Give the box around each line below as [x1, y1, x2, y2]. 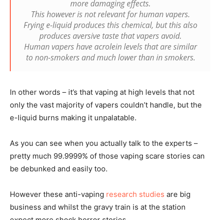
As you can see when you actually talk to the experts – [10, 138, 198, 148]
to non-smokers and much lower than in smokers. [26, 52, 195, 63]
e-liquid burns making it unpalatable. [10, 112, 137, 122]
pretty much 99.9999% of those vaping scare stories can [10, 151, 205, 161]
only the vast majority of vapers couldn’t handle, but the [10, 100, 202, 110]
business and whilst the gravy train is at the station [10, 202, 186, 212]
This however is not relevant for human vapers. [31, 8, 190, 20]
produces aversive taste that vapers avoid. [39, 30, 182, 41]
